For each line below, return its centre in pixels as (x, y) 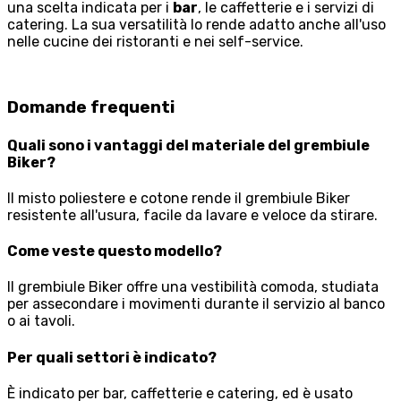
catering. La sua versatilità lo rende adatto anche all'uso (196, 24)
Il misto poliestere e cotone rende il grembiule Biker (179, 198)
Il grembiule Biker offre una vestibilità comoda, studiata (193, 287)
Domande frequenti (91, 108)
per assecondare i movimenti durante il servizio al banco (196, 304)
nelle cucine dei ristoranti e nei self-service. (155, 41)
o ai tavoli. (41, 321)
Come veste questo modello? (115, 252)
